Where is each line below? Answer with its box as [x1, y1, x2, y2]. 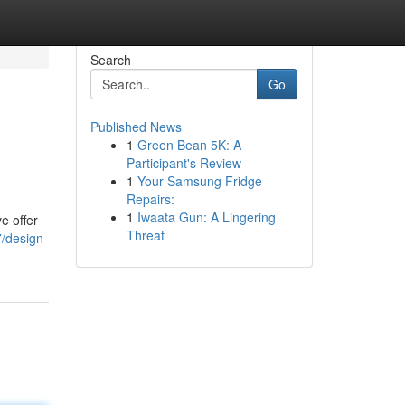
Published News [89, 118, 182, 136]
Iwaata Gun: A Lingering [137, 208, 276, 226]
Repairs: [126, 190, 174, 208]
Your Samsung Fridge [137, 172, 262, 190]
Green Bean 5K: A [137, 136, 241, 154]
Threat [126, 226, 165, 244]
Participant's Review [126, 154, 241, 172]
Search [89, 51, 131, 69]
